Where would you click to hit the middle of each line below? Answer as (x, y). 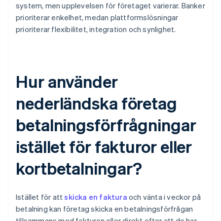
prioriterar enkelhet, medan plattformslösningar (97, 18)
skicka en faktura (96, 197)
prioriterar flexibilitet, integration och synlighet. (96, 29)
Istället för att (40, 197)
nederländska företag (96, 103)
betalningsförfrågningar (106, 125)
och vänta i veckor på (164, 197)
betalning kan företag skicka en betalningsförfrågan (105, 209)
